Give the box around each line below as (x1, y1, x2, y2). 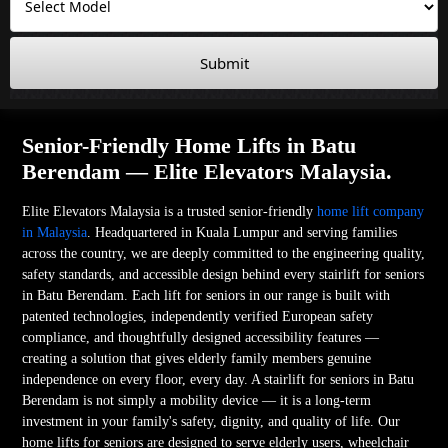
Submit (199, 52, 249, 73)
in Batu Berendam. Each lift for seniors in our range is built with (22, 287, 391, 303)
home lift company (317, 203, 425, 219)
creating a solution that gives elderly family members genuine (22, 350, 372, 366)
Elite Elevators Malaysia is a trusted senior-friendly (22, 203, 318, 219)
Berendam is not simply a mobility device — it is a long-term (22, 392, 372, 408)
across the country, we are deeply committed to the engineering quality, (22, 245, 426, 261)
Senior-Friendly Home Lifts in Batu (22, 132, 357, 158)
